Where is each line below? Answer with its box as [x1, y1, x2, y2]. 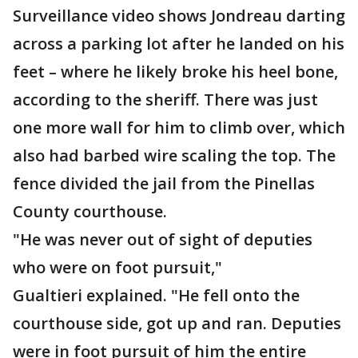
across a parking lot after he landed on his [13, 33, 344, 54]
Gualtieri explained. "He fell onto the [13, 284, 300, 306]
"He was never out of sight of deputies [13, 229, 312, 250]
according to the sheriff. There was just [13, 89, 318, 110]
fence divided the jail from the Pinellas [13, 173, 315, 194]
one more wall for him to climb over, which [13, 117, 345, 138]
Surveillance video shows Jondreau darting [13, 5, 345, 26]
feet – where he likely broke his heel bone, [13, 61, 338, 82]
